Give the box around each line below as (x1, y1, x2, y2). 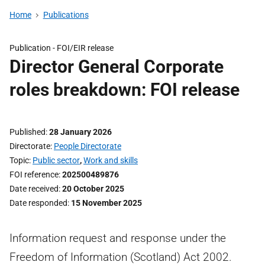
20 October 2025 (62, 184, 124, 193)
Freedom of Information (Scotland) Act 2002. (9, 250, 232, 264)
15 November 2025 (71, 198, 142, 208)
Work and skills (83, 156, 138, 165)
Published (9, 127, 46, 137)
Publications (43, 10, 89, 20)
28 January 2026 (49, 127, 112, 137)
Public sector (33, 156, 80, 165)
